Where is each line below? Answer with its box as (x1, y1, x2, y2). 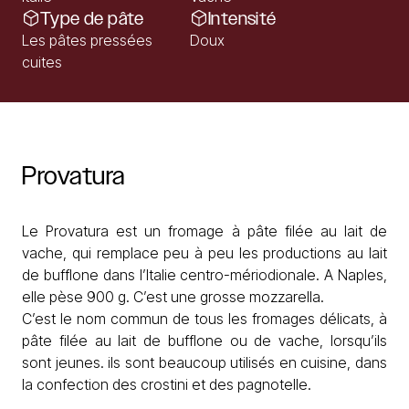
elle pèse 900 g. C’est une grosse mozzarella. (22, 288, 324, 306)
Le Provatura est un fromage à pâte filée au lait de (22, 222, 387, 240)
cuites (22, 53, 62, 71)
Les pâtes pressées (22, 31, 152, 49)
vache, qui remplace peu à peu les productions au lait (22, 244, 387, 262)
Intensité (208, 8, 277, 28)
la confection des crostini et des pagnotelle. (22, 375, 311, 393)
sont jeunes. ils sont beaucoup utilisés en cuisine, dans (22, 353, 387, 372)
